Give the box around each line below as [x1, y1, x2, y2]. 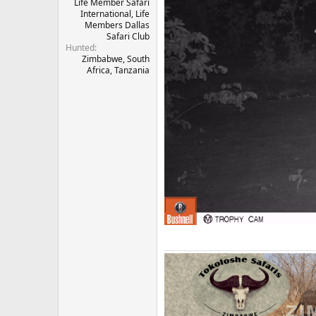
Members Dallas [85, 18, 150, 31]
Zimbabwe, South [82, 52, 150, 65]
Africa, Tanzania [87, 63, 150, 76]
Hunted [66, 41, 95, 54]
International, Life [80, 7, 150, 20]
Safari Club [107, 30, 150, 42]
